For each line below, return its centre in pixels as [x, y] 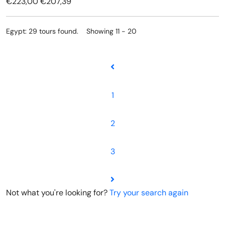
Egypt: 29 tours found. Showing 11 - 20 [71, 31]
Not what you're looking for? [58, 193]
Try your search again [149, 193]
